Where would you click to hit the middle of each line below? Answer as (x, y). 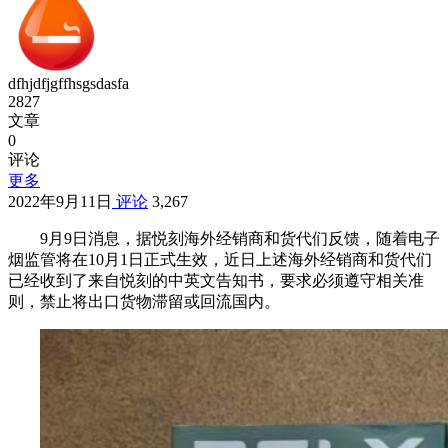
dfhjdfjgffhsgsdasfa (68, 84)
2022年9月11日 (60, 202)
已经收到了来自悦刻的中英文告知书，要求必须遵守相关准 (216, 281)
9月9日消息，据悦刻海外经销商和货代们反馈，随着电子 (240, 239)
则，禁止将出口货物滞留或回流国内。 (144, 302)
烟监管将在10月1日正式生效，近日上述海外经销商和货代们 (220, 260)
